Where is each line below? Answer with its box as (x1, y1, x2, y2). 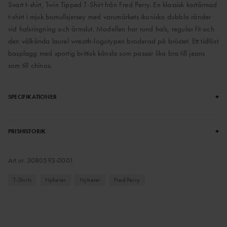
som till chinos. (8, 60, 52, 71)
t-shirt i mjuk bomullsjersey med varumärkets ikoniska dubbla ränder (8, 12, 211, 22)
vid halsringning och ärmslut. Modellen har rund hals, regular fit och (8, 24, 214, 34)
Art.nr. (8, 156, 27, 165)
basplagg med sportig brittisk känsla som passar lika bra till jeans (8, 48, 205, 59)
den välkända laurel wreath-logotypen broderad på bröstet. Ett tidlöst (8, 36, 218, 47)
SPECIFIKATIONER (8, 93, 57, 101)
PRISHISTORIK (8, 127, 46, 136)
